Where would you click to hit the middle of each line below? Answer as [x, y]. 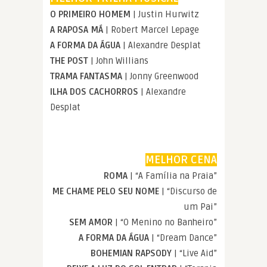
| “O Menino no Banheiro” [165, 222]
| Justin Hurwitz [166, 14]
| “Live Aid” [194, 253]
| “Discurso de [188, 191]
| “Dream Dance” [183, 237]
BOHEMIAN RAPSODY [131, 253]
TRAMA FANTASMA [87, 76]
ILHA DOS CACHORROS [95, 91]
